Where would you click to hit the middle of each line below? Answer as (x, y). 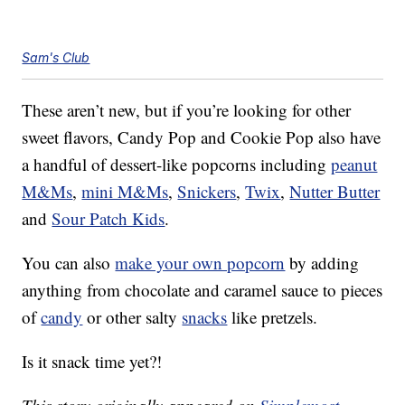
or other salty (132, 317)
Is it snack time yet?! (92, 362)
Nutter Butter (335, 192)
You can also (69, 263)
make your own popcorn (200, 263)
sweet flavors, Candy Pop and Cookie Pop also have (202, 137)
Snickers (207, 192)
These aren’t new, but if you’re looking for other (187, 110)
